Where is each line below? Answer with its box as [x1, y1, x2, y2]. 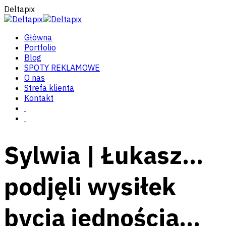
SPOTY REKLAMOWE [24, 63, 100, 73]
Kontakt [24, 93, 53, 103]
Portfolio [24, 42, 56, 52]
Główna [24, 32, 52, 42]
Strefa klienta [24, 83, 74, 93]
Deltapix [4, 4, 35, 14]
